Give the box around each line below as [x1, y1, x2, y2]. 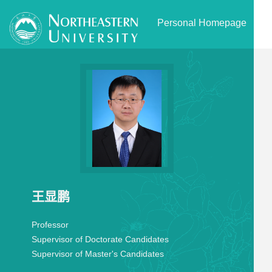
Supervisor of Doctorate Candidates [31, 234, 169, 244]
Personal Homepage [157, 18, 246, 28]
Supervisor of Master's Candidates [31, 249, 164, 259]
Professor [31, 220, 69, 229]
